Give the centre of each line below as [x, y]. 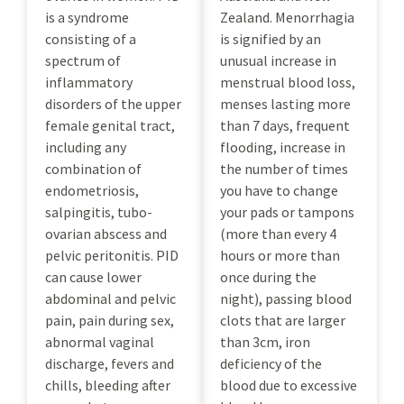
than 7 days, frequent [285, 125]
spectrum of [83, 60]
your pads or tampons [287, 211]
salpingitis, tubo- [99, 211]
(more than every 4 [278, 233]
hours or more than [280, 255]
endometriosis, [92, 190]
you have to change [279, 190]
